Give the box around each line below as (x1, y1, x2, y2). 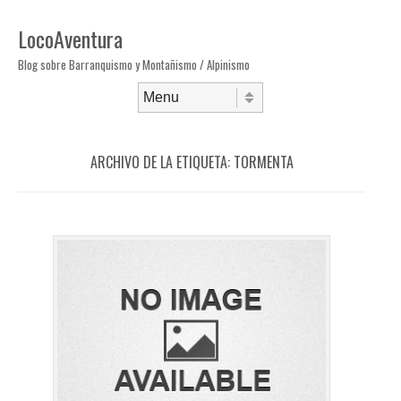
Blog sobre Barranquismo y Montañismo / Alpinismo (18, 55, 250, 73)
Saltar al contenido (18, 112, 109, 124)
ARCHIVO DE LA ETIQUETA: (90, 151, 234, 173)
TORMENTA (233, 151, 294, 173)
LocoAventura (18, 22, 123, 55)
